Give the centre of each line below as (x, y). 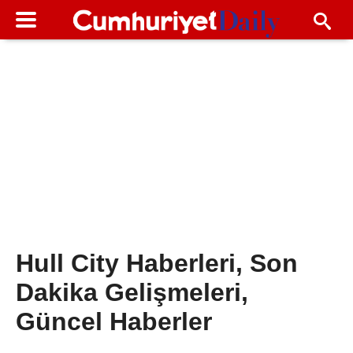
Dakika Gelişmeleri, (132, 293)
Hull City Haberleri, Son (157, 264)
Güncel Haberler (114, 322)
